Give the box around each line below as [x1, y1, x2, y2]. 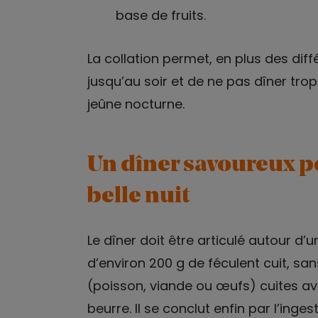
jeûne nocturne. [87, 94, 185, 113]
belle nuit [87, 185, 190, 208]
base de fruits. [115, 6, 206, 25]
